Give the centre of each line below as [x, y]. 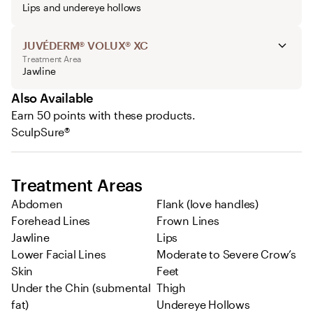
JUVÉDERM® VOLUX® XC [86, 45]
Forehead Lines [51, 221]
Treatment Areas [77, 185]
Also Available [52, 98]
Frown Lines [188, 221]
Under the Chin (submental [81, 288]
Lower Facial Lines [59, 254]
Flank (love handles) [208, 204]
